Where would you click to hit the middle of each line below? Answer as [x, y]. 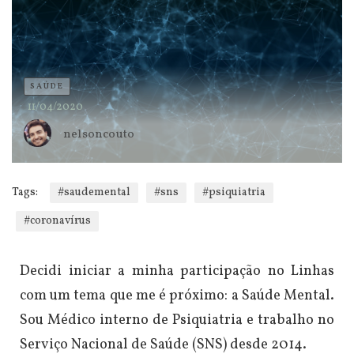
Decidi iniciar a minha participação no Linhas [177, 272]
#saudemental [94, 193]
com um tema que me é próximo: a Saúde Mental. [177, 296]
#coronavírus [57, 221]
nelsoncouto [99, 135]
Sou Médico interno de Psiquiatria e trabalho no [177, 321]
